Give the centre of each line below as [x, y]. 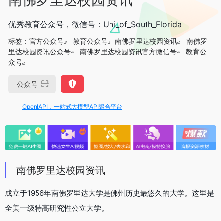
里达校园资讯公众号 [39, 51]
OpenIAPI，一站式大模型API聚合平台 [56, 106]
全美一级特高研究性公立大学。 [57, 208]
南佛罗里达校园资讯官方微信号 [128, 51]
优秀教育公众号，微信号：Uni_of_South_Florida [95, 24]
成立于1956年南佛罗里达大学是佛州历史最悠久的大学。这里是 [110, 193]
